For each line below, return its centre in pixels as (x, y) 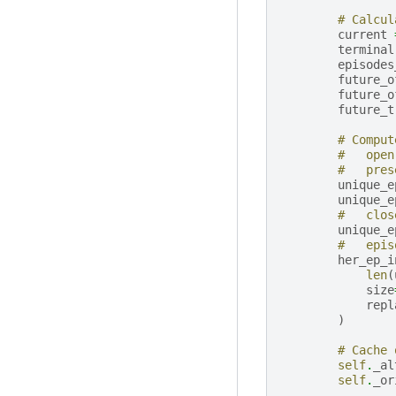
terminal (366, 49)
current (362, 34)
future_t (366, 109)
